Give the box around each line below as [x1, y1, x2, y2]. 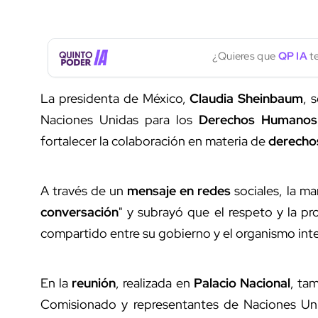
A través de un [40, 182, 128, 199]
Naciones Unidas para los [40, 111, 199, 128]
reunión [72, 274, 116, 291]
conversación [40, 203, 119, 220]
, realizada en [116, 274, 194, 291]
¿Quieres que [212, 49, 278, 64]
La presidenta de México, [40, 89, 190, 106]
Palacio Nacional [193, 274, 290, 291]
